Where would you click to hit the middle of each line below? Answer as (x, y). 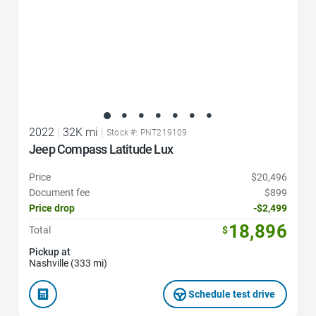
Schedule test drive (232, 294)
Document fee (59, 193)
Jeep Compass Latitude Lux (101, 150)
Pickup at (50, 252)
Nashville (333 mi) (68, 263)
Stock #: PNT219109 (147, 133)
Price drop (52, 208)
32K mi (80, 133)
